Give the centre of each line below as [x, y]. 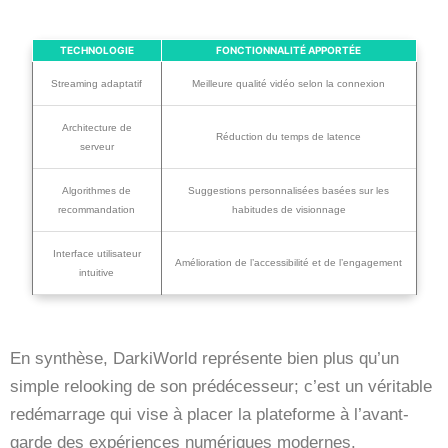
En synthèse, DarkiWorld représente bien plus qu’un [204, 358]
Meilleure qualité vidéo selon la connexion [288, 83]
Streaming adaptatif [96, 83]
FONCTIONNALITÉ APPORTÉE [288, 49]
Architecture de [96, 127]
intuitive [96, 272]
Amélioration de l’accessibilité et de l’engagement [288, 262]
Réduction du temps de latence [288, 136]
